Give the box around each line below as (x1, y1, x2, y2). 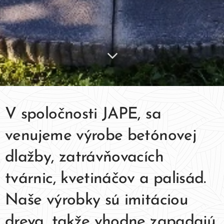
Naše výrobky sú (5, 192, 124, 209)
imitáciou (124, 192, 188, 209)
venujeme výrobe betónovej (5, 128, 196, 144)
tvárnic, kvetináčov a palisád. (5, 171, 206, 187)
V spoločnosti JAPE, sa (5, 106, 161, 123)
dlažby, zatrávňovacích (5, 149, 163, 166)
